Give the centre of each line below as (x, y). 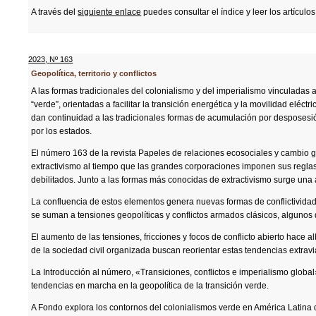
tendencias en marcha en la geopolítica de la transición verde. (150, 286)
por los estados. (62, 131)
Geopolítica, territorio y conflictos (94, 73)
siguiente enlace (110, 12)
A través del (55, 12)
